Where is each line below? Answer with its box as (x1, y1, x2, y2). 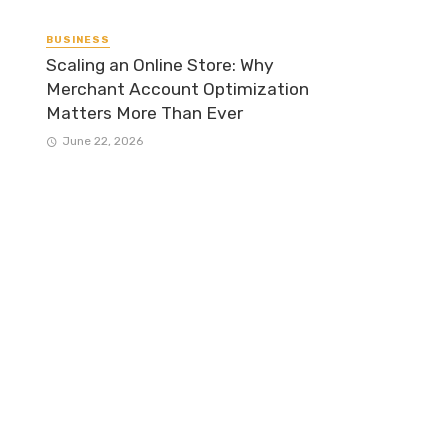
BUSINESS (46, 33, 110, 46)
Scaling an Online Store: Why (46, 54, 274, 75)
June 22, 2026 (61, 133, 143, 148)
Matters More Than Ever (46, 102, 243, 123)
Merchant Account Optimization (46, 78, 309, 99)
